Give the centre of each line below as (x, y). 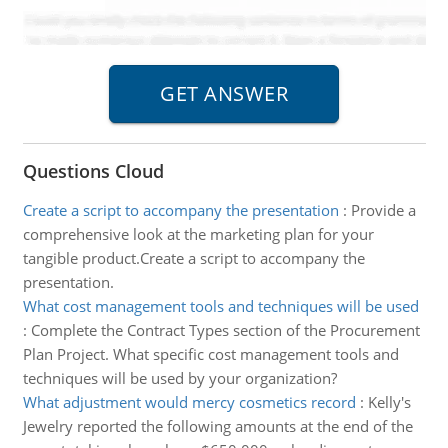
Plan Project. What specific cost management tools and (210, 354)
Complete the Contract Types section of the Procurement (225, 330)
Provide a (383, 210)
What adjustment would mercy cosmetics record (189, 402)
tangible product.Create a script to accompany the (193, 258)
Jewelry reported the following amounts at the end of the (217, 426)
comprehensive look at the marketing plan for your (198, 234)
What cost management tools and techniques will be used (220, 306)
